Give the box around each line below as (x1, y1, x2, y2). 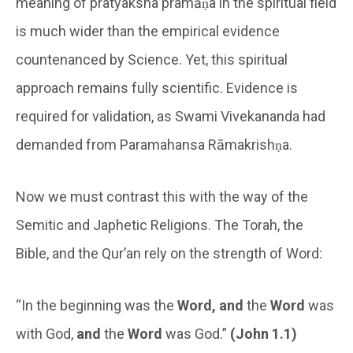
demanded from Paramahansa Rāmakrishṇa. (16, 136, 292, 153)
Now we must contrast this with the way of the (16, 188, 308, 205)
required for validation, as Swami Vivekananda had (16, 107, 325, 124)
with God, (16, 325, 76, 342)
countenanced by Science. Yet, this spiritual (16, 50, 288, 68)
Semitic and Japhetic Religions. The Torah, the (16, 216, 303, 233)
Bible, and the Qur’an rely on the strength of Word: (16, 244, 322, 262)
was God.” (165, 325, 230, 342)
